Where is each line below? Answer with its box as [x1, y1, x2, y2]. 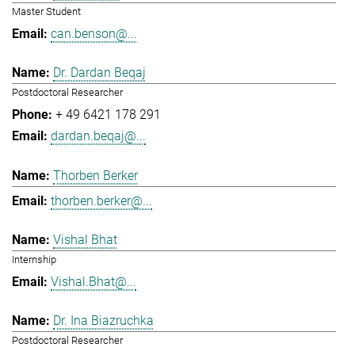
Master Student [12, 5, 81, 17]
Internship [12, 254, 56, 266]
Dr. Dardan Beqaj [53, 65, 146, 81]
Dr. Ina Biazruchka [53, 313, 154, 329]
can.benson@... [51, 25, 137, 41]
